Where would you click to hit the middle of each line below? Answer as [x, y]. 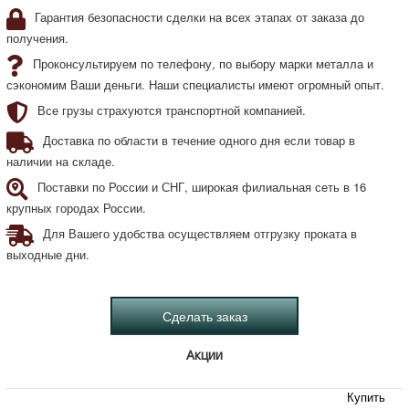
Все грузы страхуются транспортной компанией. [171, 110]
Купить [366, 396]
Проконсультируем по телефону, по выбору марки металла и [203, 63]
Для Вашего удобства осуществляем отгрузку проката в [199, 233]
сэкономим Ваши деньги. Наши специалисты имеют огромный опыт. [195, 84]
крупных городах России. [76, 207]
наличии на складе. [60, 161]
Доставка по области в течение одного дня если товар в [199, 140]
